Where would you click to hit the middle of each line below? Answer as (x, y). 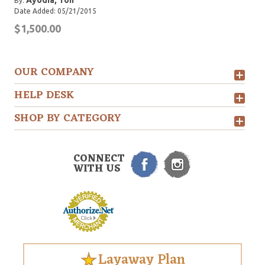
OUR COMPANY (54, 72)
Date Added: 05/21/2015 (55, 11)
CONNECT (99, 159)
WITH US (97, 169)
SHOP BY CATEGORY (68, 118)
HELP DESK (44, 95)
